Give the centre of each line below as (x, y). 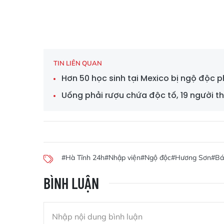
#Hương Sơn (191, 157)
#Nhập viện (122, 157)
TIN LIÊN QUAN (78, 63)
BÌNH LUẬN (71, 183)
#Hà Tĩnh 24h (83, 157)
